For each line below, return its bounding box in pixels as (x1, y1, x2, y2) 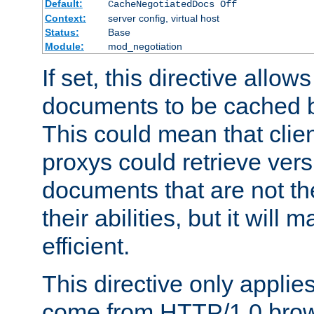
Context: (44, 12, 86, 24)
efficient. (42, 232, 130, 259)
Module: (44, 40, 84, 52)
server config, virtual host (107, 12, 219, 24)
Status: (44, 26, 79, 38)
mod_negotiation (107, 40, 182, 52)
